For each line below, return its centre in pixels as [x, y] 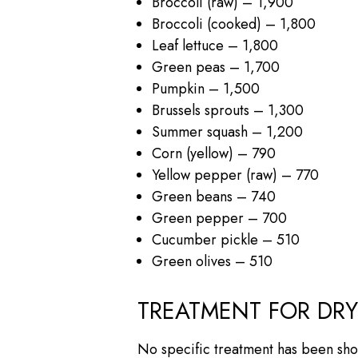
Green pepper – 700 [219, 218]
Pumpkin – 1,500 [206, 88]
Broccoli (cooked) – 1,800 [234, 24]
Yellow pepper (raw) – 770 [235, 175]
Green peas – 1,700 [216, 67]
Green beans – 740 [214, 196]
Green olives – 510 [212, 261]
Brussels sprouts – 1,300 [228, 110]
